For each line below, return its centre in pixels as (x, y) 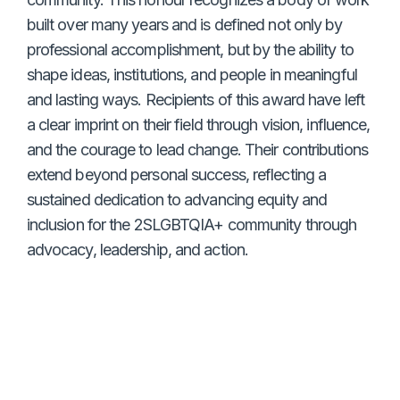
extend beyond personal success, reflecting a (176, 174)
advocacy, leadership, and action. (137, 249)
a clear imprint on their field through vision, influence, (198, 124)
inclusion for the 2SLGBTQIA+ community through (192, 224)
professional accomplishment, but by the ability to (190, 49)
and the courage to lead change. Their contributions (197, 149)
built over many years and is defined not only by (184, 24)
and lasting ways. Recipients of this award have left (195, 99)
